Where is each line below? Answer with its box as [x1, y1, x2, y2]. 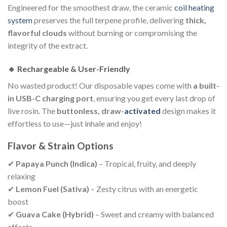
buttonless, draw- [57, 105, 124, 116]
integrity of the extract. [8, 40, 88, 50]
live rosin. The [8, 105, 57, 116]
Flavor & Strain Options [8, 140, 113, 152]
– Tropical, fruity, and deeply [97, 158, 196, 168]
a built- [193, 80, 219, 90]
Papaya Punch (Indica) [16, 158, 97, 168]
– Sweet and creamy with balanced [94, 209, 214, 219]
